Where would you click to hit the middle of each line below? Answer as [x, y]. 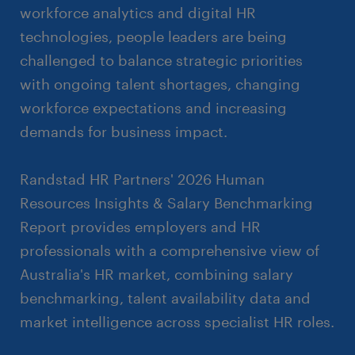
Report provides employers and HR [140, 226]
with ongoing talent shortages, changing [160, 84]
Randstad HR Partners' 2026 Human [142, 179]
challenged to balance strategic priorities [161, 60]
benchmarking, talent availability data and [165, 298]
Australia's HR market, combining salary [157, 274]
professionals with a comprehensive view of [170, 250]
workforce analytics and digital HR [138, 12]
